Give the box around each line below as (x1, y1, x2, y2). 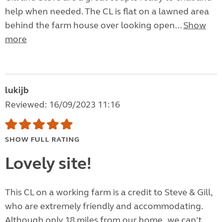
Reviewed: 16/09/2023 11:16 (5, 99, 120, 111)
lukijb (5, 85, 29, 96)
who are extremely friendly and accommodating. (5, 201, 203, 212)
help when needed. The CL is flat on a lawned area (5, 6, 209, 17)
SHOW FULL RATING (5, 135, 80, 144)
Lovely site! (5, 153, 92, 174)
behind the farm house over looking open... (5, 20, 183, 31)
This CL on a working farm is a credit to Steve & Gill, (5, 187, 212, 198)
